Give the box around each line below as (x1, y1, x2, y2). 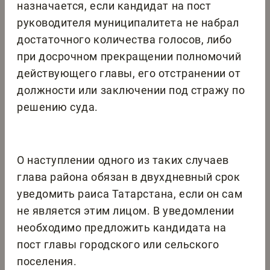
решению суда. (17, 101, 99, 114)
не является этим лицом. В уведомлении (17, 204, 234, 218)
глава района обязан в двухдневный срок (17, 171, 240, 184)
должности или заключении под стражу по (17, 84, 245, 97)
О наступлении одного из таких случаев (17, 154, 229, 167)
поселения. (17, 255, 77, 268)
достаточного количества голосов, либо (17, 33, 232, 46)
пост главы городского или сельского (17, 238, 219, 251)
